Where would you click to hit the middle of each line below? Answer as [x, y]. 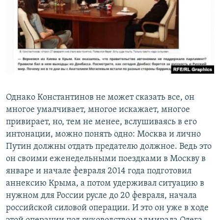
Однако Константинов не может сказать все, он [100, 97]
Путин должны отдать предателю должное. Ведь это [109, 146]
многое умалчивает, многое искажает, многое [98, 110]
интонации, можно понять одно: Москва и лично [103, 134]
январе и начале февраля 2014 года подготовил [99, 171]
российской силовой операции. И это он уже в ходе [107, 208]
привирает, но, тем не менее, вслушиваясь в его [101, 122]
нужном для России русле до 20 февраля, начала [101, 195]
